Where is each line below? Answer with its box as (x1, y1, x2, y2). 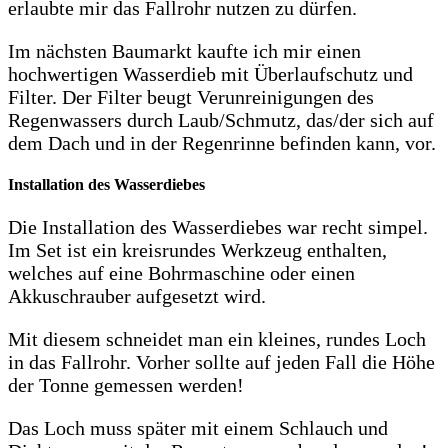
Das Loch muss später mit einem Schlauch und (8, 416, 388, 439)
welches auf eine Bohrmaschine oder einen (8, 261, 355, 284)
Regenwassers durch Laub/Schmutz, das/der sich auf (8, 109, 434, 132)
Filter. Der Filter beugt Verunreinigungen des (8, 86, 374, 109)
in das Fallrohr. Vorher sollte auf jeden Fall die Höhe (8, 350, 435, 373)
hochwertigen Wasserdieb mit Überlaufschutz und (8, 63, 413, 86)
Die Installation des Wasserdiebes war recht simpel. (8, 215, 428, 238)
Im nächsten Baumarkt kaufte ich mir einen (8, 40, 361, 63)
